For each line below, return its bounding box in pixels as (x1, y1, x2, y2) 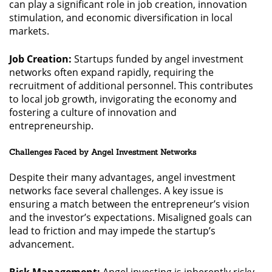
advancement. (9, 237, 74, 251)
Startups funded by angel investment (72, 52, 243, 66)
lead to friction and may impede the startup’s (9, 224, 216, 238)
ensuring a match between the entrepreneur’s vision (9, 197, 250, 211)
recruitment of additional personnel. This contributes (9, 78, 253, 92)
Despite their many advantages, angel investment (9, 171, 236, 185)
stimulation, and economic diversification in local (9, 10, 233, 24)
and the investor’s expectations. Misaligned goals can (9, 211, 252, 225)
